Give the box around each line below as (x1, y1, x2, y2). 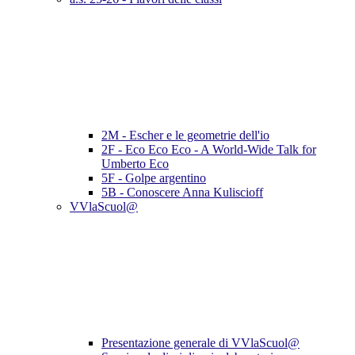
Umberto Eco (101, 157, 169, 171)
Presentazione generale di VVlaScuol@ (101, 336, 300, 350)
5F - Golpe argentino (101, 171, 206, 185)
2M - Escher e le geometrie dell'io (101, 128, 269, 143)
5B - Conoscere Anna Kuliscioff (101, 185, 263, 200)
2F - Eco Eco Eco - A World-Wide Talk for (101, 143, 316, 157)
